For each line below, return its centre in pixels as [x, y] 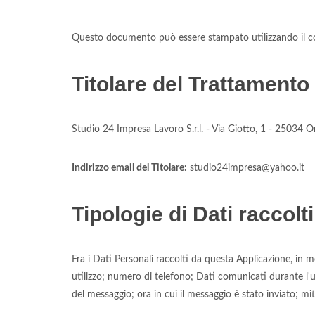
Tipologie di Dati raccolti [193, 214]
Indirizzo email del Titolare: [129, 168]
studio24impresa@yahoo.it [246, 168]
